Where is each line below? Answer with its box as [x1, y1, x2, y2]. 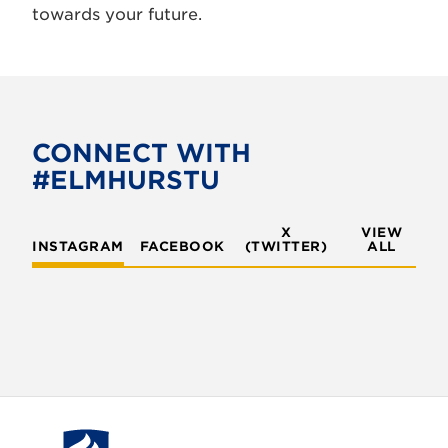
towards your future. [32, 4, 202, 24]
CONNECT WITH [32, 137, 251, 168]
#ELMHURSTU [32, 164, 220, 195]
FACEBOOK [139, 238, 225, 254]
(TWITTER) [244, 238, 328, 254]
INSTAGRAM [32, 238, 124, 254]
